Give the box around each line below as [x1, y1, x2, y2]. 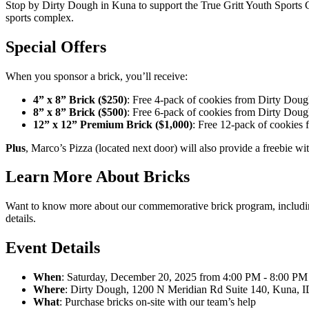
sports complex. [6, 11, 74, 23]
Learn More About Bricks [6, 168, 190, 186]
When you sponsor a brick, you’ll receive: [6, 70, 188, 82]
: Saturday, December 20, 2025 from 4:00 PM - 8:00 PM [61, 271, 308, 283]
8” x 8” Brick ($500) [33, 106, 127, 118]
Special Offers [6, 37, 106, 56]
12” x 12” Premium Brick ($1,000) [33, 118, 192, 130]
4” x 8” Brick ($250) [33, 93, 127, 106]
